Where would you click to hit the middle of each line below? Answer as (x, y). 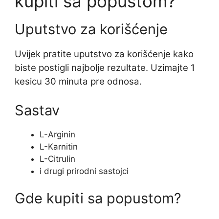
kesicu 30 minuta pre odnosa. (78, 82)
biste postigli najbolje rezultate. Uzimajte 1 (105, 68)
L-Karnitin (59, 147)
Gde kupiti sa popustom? (98, 198)
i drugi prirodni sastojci (84, 171)
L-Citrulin (57, 159)
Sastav (37, 110)
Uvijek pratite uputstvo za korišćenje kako (104, 54)
